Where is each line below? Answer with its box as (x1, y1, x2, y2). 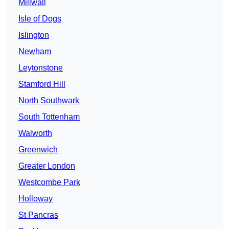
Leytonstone (18, 63, 63, 73)
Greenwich (18, 145, 58, 154)
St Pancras (18, 211, 58, 220)
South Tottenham (18, 112, 80, 122)
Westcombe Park (18, 178, 80, 187)
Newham (18, 47, 51, 56)
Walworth (18, 129, 52, 138)
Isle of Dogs (18, 14, 61, 24)
